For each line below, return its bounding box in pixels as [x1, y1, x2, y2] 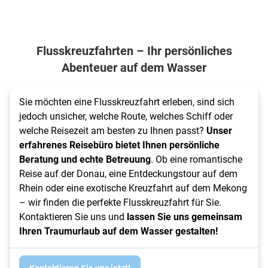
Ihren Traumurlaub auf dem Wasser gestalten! [19, 224, 218, 237]
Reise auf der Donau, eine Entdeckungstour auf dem [19, 167, 237, 180]
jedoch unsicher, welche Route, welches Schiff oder [19, 109, 233, 123]
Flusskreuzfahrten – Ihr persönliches [36, 42, 232, 59]
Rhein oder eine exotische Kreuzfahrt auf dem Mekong [19, 181, 247, 194]
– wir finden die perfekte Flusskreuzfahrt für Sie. [19, 196, 221, 209]
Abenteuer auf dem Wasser [62, 59, 206, 75]
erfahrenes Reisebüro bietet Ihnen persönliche [19, 138, 220, 151]
